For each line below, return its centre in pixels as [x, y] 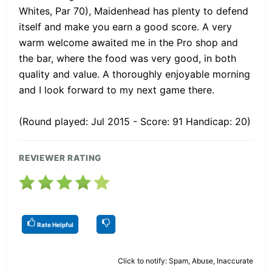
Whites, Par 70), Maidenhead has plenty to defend [134, 11]
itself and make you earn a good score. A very [125, 26]
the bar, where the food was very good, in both [127, 58]
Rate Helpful [55, 224]
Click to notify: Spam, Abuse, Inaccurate [185, 260]
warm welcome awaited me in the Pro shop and [128, 42]
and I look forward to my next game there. [117, 90]
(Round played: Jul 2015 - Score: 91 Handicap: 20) [135, 121]
